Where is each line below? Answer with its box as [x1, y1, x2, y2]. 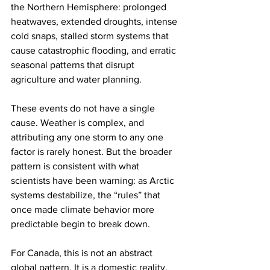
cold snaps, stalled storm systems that [11, 31, 171, 42]
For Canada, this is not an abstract [11, 248, 155, 259]
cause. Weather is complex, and [11, 118, 146, 128]
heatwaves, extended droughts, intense [11, 16, 180, 27]
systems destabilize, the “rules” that [11, 190, 163, 201]
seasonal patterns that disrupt [11, 60, 137, 71]
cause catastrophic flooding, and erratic [11, 45, 178, 56]
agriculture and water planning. [11, 74, 142, 85]
